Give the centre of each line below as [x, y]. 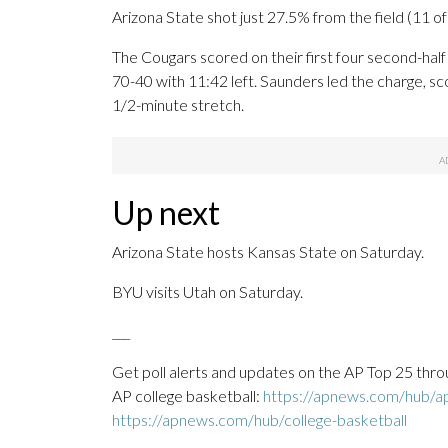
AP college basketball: [187, 396]
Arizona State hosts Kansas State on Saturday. [268, 252]
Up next [166, 213]
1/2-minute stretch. [178, 105]
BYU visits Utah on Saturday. [207, 292]
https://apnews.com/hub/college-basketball [259, 420]
